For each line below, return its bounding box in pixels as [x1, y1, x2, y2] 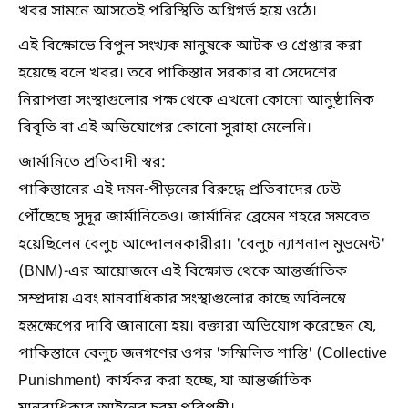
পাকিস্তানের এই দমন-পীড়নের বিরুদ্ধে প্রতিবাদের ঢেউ [18, 179, 341, 200]
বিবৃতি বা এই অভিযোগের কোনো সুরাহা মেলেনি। [18, 117, 311, 138]
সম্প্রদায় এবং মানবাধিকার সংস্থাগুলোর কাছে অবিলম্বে [18, 289, 346, 310]
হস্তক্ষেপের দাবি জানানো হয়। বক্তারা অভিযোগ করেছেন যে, [18, 316, 376, 337]
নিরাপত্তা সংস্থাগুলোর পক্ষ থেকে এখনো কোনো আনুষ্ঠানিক [18, 90, 374, 111]
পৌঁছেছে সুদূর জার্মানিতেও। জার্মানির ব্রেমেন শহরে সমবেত [18, 207, 370, 228]
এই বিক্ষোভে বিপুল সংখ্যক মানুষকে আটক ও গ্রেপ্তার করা [18, 36, 362, 56]
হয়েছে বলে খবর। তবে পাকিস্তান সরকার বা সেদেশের [18, 63, 337, 84]
